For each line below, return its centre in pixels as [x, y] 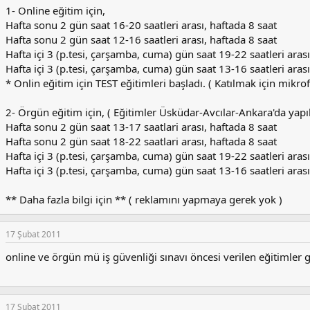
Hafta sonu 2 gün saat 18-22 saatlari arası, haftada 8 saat [141, 142]
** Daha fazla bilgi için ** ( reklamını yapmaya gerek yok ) [144, 200]
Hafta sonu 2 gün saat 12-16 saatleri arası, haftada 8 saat [141, 40]
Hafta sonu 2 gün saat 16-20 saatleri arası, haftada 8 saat [141, 25]
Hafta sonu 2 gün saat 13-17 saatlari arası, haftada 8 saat [141, 127]
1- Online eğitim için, [55, 11]
